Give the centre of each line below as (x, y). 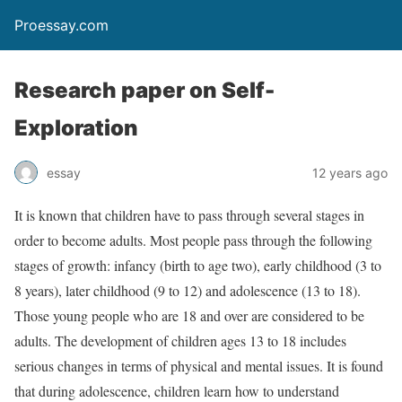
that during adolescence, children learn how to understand (177, 391)
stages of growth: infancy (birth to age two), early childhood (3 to (198, 265)
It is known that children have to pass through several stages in (189, 215)
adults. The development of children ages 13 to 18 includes (180, 341)
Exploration (76, 128)
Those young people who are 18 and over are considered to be (189, 315)
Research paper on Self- (144, 90)
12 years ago (350, 172)
